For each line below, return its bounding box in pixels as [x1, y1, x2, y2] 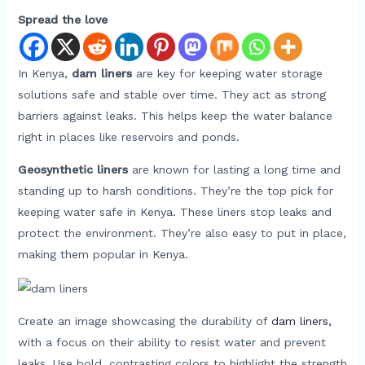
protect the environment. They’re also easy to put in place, [17, 226, 346, 240]
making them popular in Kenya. [17, 248, 188, 261]
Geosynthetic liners [17, 163, 128, 176]
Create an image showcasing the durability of [17, 314, 271, 328]
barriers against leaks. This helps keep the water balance [17, 109, 332, 122]
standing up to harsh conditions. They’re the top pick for [17, 184, 333, 197]
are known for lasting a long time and [127, 163, 341, 176]
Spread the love [17, 13, 108, 26]
